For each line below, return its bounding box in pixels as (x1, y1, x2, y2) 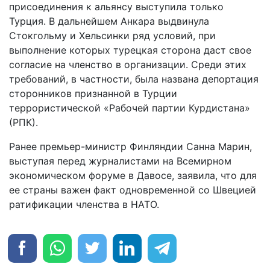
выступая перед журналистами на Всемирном (9, 155, 231, 168)
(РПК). (9, 116, 38, 129)
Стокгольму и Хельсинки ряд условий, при (9, 30, 216, 42)
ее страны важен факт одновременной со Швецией (9, 184, 256, 196)
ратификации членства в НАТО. (9, 198, 159, 211)
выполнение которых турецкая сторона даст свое (9, 44, 251, 57)
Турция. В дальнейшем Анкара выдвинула (9, 15, 209, 28)
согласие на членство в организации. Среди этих (9, 58, 246, 71)
